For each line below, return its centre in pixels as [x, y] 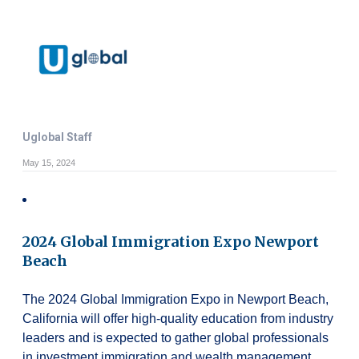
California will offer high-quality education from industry [178, 318]
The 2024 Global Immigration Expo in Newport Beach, [175, 299]
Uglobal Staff [57, 137]
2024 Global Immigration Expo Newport [171, 241]
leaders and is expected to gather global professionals [175, 337]
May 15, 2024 [49, 162]
